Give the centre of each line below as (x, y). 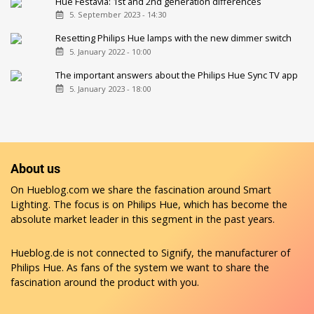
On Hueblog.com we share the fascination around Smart (141, 189)
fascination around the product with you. (105, 282)
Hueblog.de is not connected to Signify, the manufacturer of (150, 252)
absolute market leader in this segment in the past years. (143, 219)
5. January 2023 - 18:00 (110, 89)
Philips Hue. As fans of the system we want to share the (140, 267)
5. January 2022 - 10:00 (110, 52)
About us (35, 168)
